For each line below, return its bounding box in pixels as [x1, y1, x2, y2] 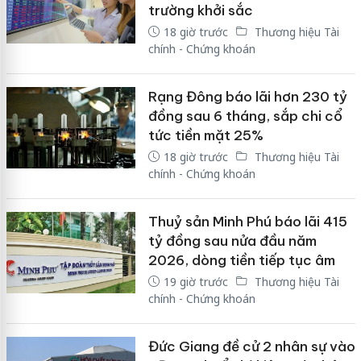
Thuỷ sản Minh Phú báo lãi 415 [147, 212, 347, 230]
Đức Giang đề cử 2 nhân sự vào [147, 337, 355, 355]
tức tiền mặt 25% [147, 126, 263, 144]
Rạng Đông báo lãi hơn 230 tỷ [147, 87, 347, 106]
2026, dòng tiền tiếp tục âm [147, 251, 335, 269]
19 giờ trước [163, 273, 228, 289]
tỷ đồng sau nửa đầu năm [147, 231, 317, 250]
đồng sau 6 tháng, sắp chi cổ [147, 106, 342, 125]
